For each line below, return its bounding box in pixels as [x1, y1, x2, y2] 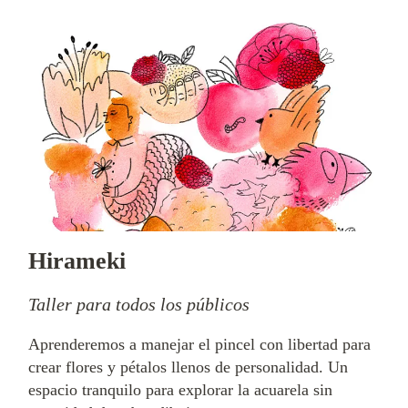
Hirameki [28, 248, 126, 275]
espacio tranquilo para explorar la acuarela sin [28, 381, 332, 400]
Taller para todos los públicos [28, 294, 250, 315]
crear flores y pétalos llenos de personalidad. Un [28, 358, 348, 377]
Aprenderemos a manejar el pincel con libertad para [28, 335, 371, 354]
